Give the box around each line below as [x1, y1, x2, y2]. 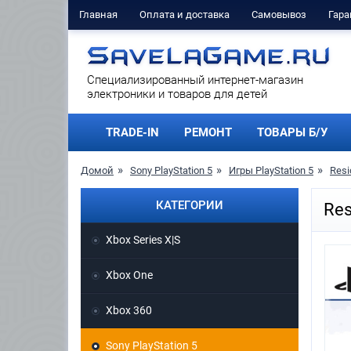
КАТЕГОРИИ [156, 198, 223, 213]
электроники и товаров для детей [87, 87, 267, 101]
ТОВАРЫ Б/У [257, 125, 327, 139]
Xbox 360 [106, 304, 152, 317]
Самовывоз [251, 9, 306, 20]
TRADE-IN [106, 125, 159, 139]
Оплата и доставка [139, 9, 230, 20]
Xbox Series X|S [106, 233, 180, 247]
